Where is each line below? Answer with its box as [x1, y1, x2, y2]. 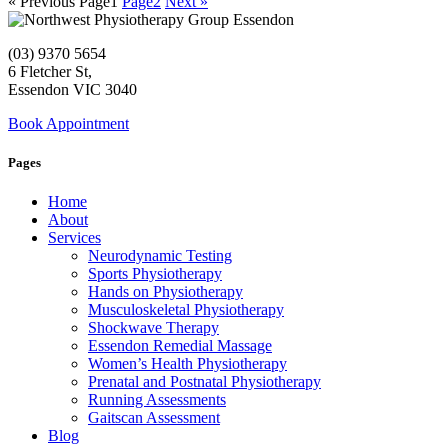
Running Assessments [88, 391, 226, 409]
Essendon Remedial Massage [88, 337, 272, 355]
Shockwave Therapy [88, 319, 219, 337]
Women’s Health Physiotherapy [88, 355, 287, 373]
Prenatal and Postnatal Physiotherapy [88, 373, 321, 391]
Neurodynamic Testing [88, 247, 232, 265]
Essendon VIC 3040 [8, 80, 137, 98]
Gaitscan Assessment [88, 409, 220, 427]
